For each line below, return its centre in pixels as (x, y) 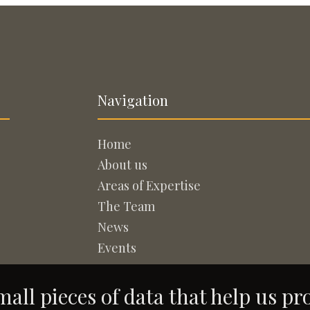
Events (117, 248)
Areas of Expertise (149, 185)
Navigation (133, 100)
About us (123, 165)
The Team (127, 206)
